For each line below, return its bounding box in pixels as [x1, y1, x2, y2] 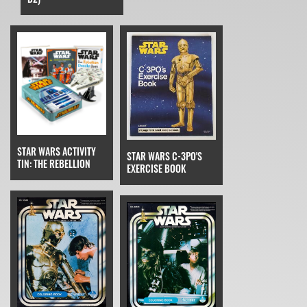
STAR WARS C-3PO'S [127, 149, 202, 164]
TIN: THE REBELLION [17, 156, 90, 171]
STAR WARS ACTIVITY [17, 143, 96, 158]
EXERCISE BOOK [127, 161, 186, 176]
